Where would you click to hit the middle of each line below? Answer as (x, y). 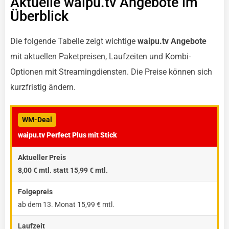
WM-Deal (37, 120)
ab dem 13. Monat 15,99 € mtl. (66, 205)
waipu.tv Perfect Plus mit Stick (67, 135)
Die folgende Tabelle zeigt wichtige (74, 41)
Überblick (39, 16)
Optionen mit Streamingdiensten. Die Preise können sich (111, 72)
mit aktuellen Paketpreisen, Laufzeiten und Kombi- (100, 56)
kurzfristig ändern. (43, 87)
